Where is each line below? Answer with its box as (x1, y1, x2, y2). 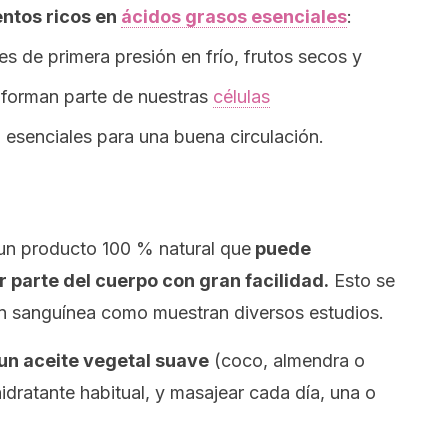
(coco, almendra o (209, 350, 365, 371)
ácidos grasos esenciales (121, 6, 347, 27)
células (213, 86, 270, 107)
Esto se (329, 270, 395, 291)
